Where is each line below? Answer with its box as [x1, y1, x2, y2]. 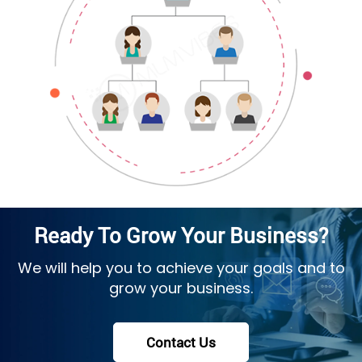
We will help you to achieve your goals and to [17, 257, 345, 278]
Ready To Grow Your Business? [34, 221, 328, 249]
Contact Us [146, 332, 216, 351]
